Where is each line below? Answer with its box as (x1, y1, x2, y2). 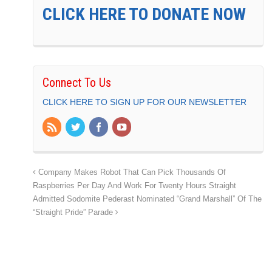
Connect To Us (42, 75, 111, 90)
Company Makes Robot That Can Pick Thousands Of (36, 168, 226, 177)
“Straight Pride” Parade (33, 208, 115, 217)
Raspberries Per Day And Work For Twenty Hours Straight (33, 181, 236, 190)
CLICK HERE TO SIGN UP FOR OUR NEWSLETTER (42, 97, 246, 107)
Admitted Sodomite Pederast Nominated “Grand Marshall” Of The (33, 194, 262, 203)
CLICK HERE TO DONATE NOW (42, 4, 246, 25)
